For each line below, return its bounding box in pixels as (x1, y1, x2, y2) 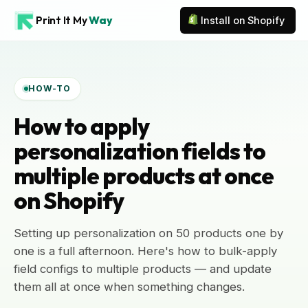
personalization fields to (14, 136, 265, 166)
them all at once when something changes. (14, 280, 245, 294)
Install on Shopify (201, 14, 285, 26)
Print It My (36, 13, 89, 27)
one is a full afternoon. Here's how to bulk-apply (14, 244, 277, 258)
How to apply (14, 111, 149, 141)
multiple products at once (14, 161, 274, 190)
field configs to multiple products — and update (14, 262, 272, 276)
